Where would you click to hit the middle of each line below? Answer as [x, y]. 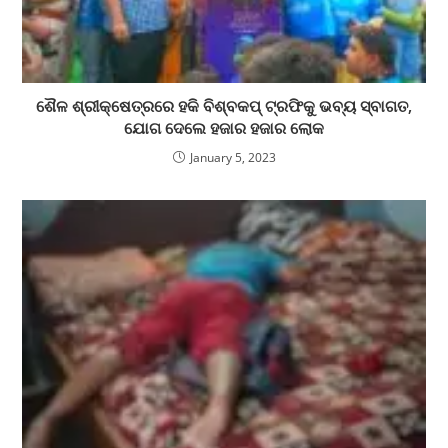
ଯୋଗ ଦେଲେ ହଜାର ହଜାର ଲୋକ [224, 127]
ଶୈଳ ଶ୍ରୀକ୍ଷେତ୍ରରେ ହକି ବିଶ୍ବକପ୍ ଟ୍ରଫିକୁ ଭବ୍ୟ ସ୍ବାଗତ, [224, 105]
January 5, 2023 [232, 157]
